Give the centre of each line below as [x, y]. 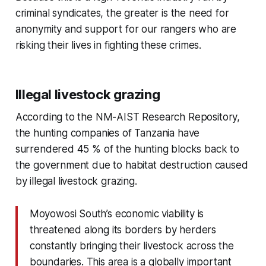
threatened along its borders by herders [123, 229]
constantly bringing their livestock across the [132, 246]
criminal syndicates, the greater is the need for [122, 13]
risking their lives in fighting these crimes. [108, 45]
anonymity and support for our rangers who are [126, 29]
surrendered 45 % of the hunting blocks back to [127, 149]
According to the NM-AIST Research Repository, [128, 117]
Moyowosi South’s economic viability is [117, 213]
